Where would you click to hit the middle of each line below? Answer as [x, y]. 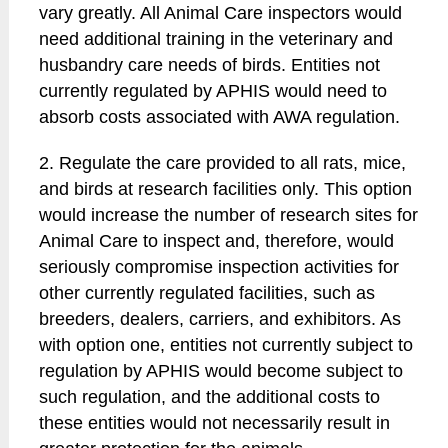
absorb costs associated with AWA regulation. [220, 117]
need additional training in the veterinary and [216, 39]
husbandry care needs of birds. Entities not [210, 65]
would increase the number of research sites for [229, 215]
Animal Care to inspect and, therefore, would [217, 241]
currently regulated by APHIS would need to [213, 91]
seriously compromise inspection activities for [219, 267]
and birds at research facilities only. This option [226, 189]
